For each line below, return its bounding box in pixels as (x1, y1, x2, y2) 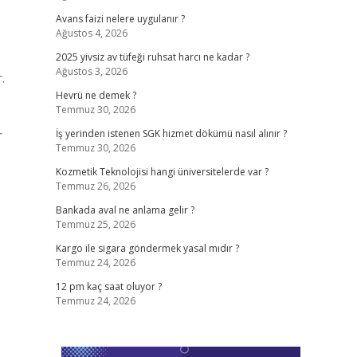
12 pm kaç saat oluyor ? (55, 280, 162, 293)
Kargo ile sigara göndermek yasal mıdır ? (55, 241, 239, 255)
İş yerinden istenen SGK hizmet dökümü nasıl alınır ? (55, 127, 287, 140)
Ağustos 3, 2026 (55, 65, 127, 78)
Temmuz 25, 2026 (55, 218, 135, 231)
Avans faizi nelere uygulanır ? (55, 12, 185, 25)
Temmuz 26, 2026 (55, 179, 135, 193)
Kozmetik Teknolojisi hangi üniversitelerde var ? (55, 165, 269, 178)
